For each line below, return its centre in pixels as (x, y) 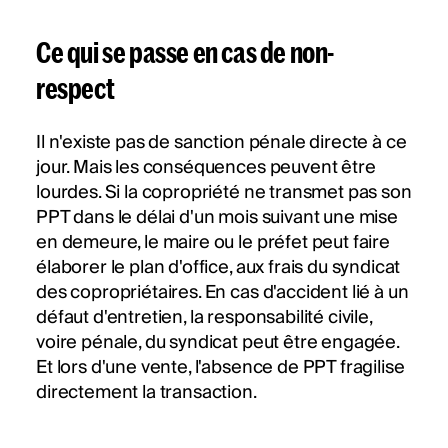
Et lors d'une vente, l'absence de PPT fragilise (220, 368)
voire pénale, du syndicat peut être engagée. (217, 343)
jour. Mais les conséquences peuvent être (206, 168)
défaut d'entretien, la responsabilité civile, (204, 318)
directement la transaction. (146, 393)
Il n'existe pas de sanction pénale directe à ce (221, 143)
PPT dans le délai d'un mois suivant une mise (217, 218)
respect (75, 88)
